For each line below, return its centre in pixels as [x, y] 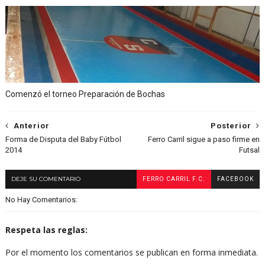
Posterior [231, 125]
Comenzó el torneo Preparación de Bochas [85, 94]
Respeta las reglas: [46, 230]
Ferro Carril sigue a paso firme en [204, 139]
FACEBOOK [236, 179]
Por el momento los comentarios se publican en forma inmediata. [131, 252]
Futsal [250, 150]
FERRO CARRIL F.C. [174, 179]
